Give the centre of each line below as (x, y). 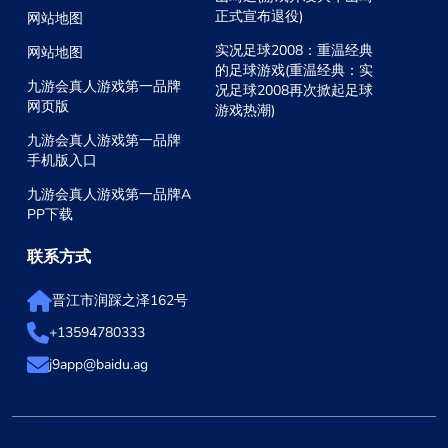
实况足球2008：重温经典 (294, 51)
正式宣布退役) (259, 17)
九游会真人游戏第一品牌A (109, 195)
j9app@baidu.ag (98, 365)
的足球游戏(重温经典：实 (294, 71)
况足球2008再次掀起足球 (294, 91)
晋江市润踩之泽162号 (120, 301)
